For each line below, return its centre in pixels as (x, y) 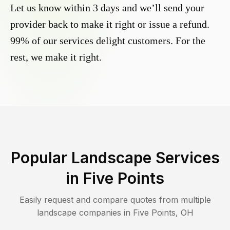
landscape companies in (85, 213)
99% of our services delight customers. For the (108, 41)
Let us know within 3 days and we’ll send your (107, 8)
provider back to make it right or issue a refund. (110, 24)
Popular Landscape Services (115, 158)
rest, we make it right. (56, 57)
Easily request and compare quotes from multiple (115, 200)
